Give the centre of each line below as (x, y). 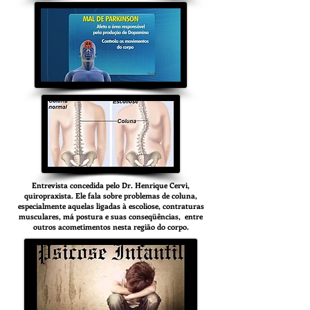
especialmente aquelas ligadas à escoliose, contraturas (111, 206)
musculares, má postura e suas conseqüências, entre (111, 216)
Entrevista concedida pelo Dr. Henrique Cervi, (111, 185)
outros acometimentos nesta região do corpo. (111, 227)
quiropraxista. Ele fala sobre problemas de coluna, (111, 195)
